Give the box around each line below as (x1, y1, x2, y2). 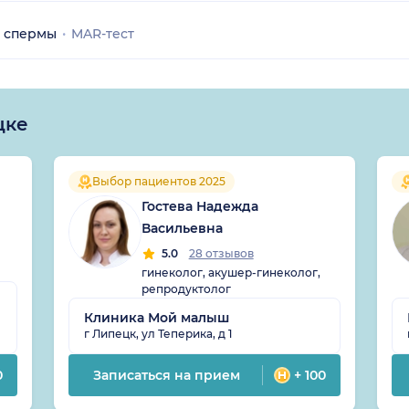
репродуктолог (141, 281, 231, 296)
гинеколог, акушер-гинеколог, (141, 265, 320, 279)
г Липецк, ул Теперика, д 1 (83, 326, 232, 341)
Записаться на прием (93, 366, 241, 383)
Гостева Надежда (141, 197, 258, 215)
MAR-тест (71, 25, 134, 42)
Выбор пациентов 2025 (91, 173, 225, 188)
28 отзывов (188, 246, 254, 260)
